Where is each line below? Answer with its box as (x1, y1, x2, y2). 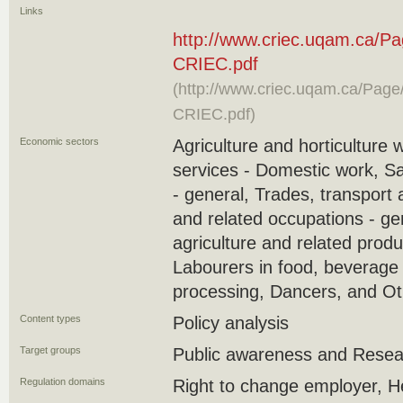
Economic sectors (20, 136, 99, 147)
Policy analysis (173, 313, 289, 333)
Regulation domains (20, 376, 105, 387)
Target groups (20, 345, 81, 355)
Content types (20, 313, 81, 324)
